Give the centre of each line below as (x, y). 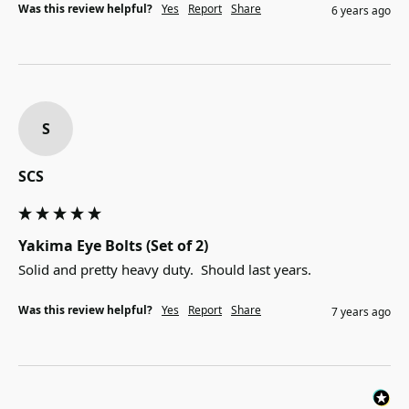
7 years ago (361, 312)
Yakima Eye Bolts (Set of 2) (113, 246)
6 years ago (361, 11)
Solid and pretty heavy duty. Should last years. (165, 270)
